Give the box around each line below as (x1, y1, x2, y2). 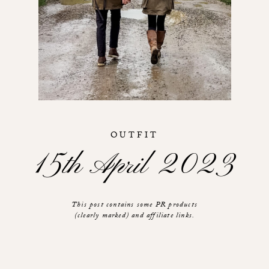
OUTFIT (110, 129, 159, 144)
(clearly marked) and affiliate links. (74, 210, 195, 223)
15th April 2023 (33, 148, 236, 184)
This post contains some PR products (71, 199, 198, 212)
